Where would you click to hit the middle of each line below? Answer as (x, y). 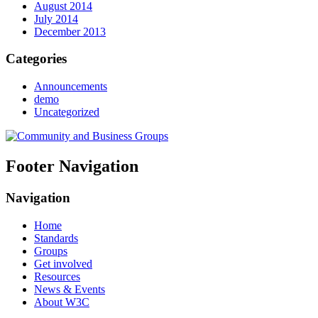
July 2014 (56, 18)
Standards (56, 238)
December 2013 (70, 31)
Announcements (71, 87)
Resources (57, 276)
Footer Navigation (72, 166)
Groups (51, 251)
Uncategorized (67, 112)
